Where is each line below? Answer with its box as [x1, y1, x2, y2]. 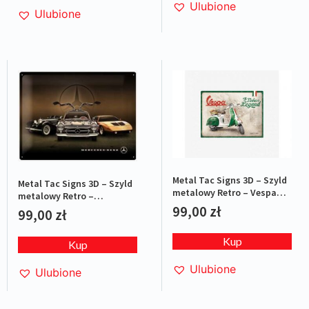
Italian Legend [172, 199, 235, 212]
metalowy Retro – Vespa [172, 186, 277, 199]
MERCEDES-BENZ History [18, 201, 121, 215]
